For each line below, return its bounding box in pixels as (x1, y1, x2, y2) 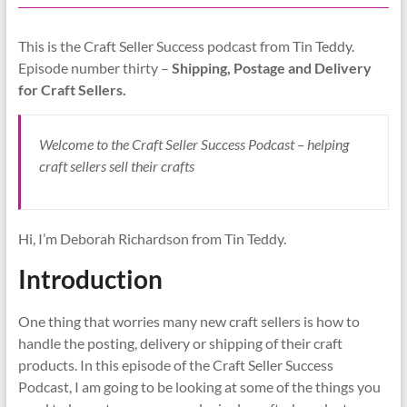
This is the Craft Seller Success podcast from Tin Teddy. (17, 36, 354, 55)
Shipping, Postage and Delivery (171, 58, 372, 76)
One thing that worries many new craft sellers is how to (17, 312, 360, 330)
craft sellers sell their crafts (38, 156, 194, 174)
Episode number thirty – (17, 58, 172, 76)
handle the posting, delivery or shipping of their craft (17, 333, 342, 352)
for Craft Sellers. (17, 80, 126, 98)
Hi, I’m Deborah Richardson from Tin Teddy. (17, 229, 286, 247)
